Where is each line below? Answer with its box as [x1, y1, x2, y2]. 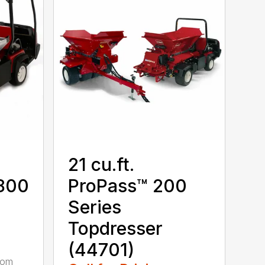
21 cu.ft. [68, 153, 135, 175]
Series [68, 196, 122, 218]
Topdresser [68, 217, 163, 239]
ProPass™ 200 [68, 174, 188, 196]
